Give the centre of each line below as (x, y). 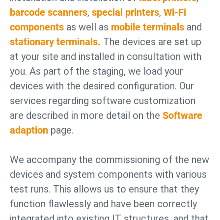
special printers (125, 12)
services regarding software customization (103, 101)
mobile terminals (148, 27)
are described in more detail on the (86, 115)
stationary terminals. (55, 42)
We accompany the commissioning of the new (110, 160)
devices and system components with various (108, 174)
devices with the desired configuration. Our (102, 86)
